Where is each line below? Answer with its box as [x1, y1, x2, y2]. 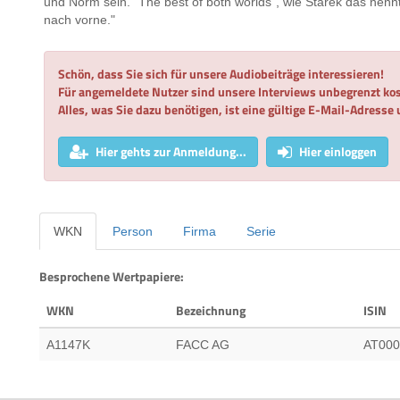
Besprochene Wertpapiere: [39, 267, 184, 287]
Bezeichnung [176, 301, 246, 321]
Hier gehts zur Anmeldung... [96, 142, 246, 162]
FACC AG [176, 337, 229, 353]
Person [112, 224, 153, 239]
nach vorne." [44, 12, 115, 28]
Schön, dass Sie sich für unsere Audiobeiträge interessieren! [58, 64, 384, 84]
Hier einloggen [299, 142, 377, 162]
